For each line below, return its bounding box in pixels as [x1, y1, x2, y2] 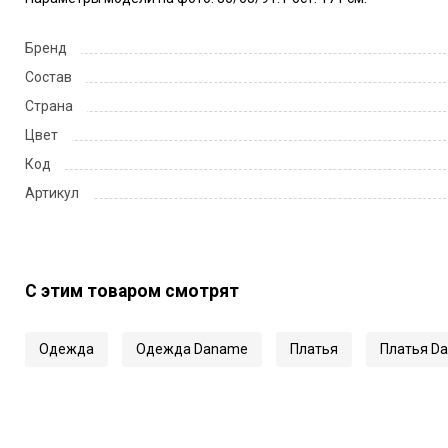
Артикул [24, 184, 79, 201]
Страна [24, 97, 73, 114]
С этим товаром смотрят [24, 280, 239, 301]
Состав [24, 68, 72, 85]
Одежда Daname [135, 340, 248, 357]
